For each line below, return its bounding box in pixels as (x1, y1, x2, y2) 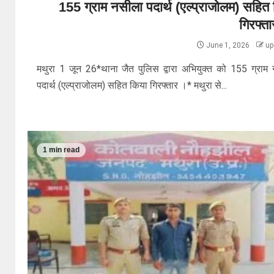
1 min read (43, 146, 80, 155)
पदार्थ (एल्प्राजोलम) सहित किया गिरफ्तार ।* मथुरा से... (37, 79, 228, 91)
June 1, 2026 (204, 40, 251, 50)
